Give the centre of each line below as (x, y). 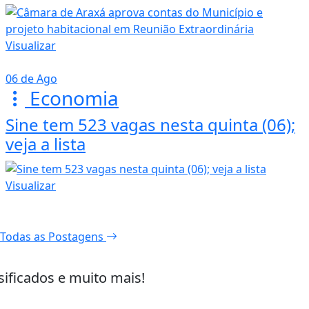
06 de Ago (31, 79)
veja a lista (46, 144)
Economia (72, 98)
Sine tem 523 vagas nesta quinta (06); (150, 125)
